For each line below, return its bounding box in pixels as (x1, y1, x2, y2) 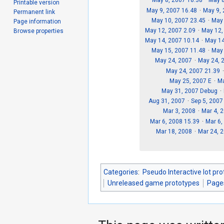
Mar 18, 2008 (156, 127, 192, 135)
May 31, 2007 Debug (161, 87, 217, 95)
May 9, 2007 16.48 (146, 6, 197, 14)
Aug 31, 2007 (148, 97, 185, 105)
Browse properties (13, 27, 64, 34)
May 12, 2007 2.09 (145, 26, 195, 34)
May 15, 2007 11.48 (151, 47, 206, 54)
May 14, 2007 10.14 (145, 37, 199, 44)
